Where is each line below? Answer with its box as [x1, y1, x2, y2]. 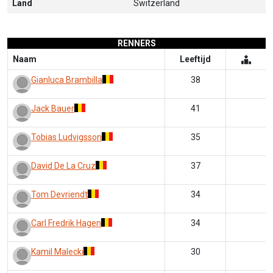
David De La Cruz [31, 161, 96, 171]
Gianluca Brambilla [31, 75, 102, 85]
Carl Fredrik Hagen [31, 218, 101, 228]
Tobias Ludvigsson [31, 132, 102, 142]
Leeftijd [180, 54, 211, 64]
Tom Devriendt [31, 190, 88, 199]
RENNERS [117, 38, 156, 48]
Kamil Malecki [31, 247, 83, 257]
